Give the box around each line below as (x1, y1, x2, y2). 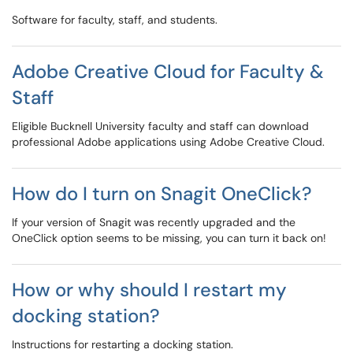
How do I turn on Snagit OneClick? (12, 181, 312, 206)
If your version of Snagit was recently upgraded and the (12, 215, 295, 229)
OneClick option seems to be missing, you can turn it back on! (12, 231, 326, 245)
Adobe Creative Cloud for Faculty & (12, 59, 324, 84)
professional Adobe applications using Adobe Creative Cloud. (12, 135, 325, 149)
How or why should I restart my (12, 277, 287, 302)
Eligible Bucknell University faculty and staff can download (12, 119, 309, 133)
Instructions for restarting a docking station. (12, 337, 233, 351)
